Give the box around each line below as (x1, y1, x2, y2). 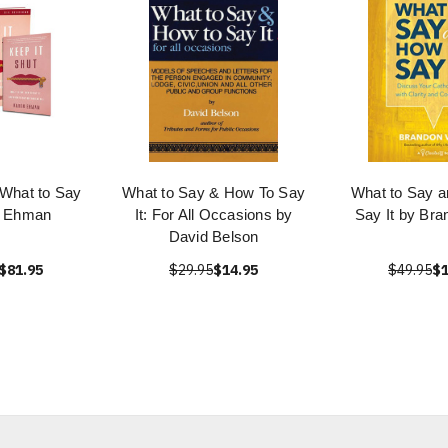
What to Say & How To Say (122, 184, 305, 201)
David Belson (168, 228, 259, 245)
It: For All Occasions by (134, 206, 293, 223)
